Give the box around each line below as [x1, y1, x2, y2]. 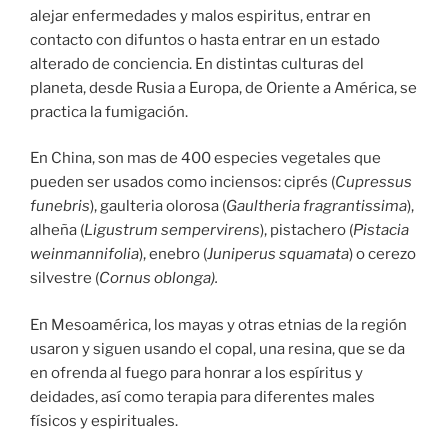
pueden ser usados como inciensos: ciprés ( [30, 173, 335, 192]
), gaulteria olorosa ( [90, 197, 226, 216]
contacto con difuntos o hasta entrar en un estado [30, 30, 380, 49]
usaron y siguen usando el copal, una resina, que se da [30, 339, 405, 358]
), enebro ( [139, 245, 207, 264]
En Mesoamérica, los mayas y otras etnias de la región [30, 315, 407, 334]
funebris [30, 197, 90, 216]
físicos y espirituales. [30, 411, 178, 430]
